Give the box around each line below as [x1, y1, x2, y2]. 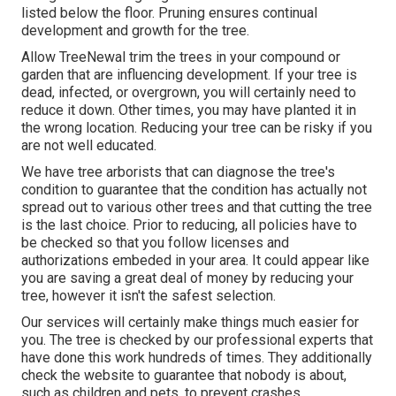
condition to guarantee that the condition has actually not [21, 180, 367, 198]
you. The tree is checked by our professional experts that [21, 331, 373, 348]
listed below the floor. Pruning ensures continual [21, 4, 317, 21]
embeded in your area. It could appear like [109, 251, 369, 269]
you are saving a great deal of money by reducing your [21, 269, 354, 286]
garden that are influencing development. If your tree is [21, 65, 357, 83]
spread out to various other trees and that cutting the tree [21, 198, 372, 216]
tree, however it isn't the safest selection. [21, 286, 276, 304]
